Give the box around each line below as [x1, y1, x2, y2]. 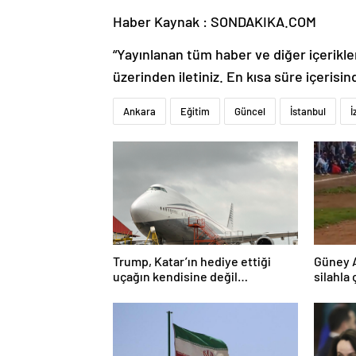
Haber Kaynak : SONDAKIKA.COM [113, 13, 316, 31]
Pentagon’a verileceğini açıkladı [113, 284, 288, 300]
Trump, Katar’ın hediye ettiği [113, 253, 271, 269]
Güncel [234, 105, 265, 118]
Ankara [123, 105, 156, 118]
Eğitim [180, 105, 210, 118]
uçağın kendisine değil [113, 269, 238, 284]
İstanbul [290, 105, 326, 118]
